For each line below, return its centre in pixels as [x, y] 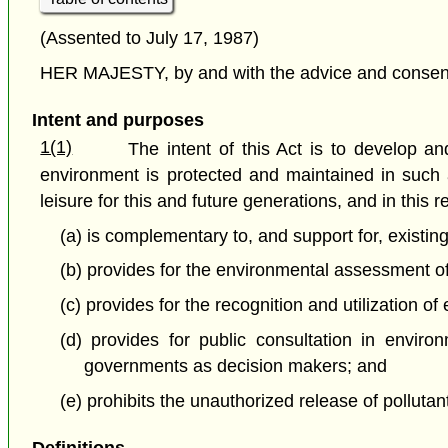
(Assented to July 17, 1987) [150, 37]
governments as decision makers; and [236, 366]
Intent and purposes [117, 119]
